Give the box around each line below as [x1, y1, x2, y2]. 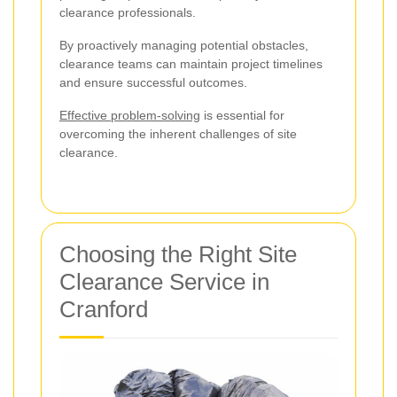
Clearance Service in [59, 268, 269, 295]
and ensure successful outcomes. [59, 74, 247, 90]
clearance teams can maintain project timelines [59, 56, 323, 71]
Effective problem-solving [59, 107, 200, 122]
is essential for [200, 107, 284, 122]
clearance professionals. [59, 4, 196, 19]
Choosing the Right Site [59, 240, 297, 268]
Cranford [59, 295, 148, 323]
